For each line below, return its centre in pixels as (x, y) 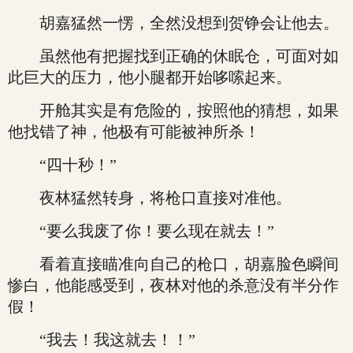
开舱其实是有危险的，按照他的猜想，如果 (173, 110)
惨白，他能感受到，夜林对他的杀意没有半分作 (173, 285)
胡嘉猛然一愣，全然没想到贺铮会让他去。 (173, 23)
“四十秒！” (62, 165)
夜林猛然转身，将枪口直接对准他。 (150, 198)
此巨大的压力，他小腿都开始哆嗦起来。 (150, 77)
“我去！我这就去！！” (102, 340)
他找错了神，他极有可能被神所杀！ (134, 132)
